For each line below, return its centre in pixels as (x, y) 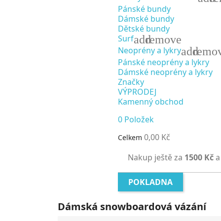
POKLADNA (150, 182)
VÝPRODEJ (137, 92)
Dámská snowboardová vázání (132, 206)
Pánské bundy (144, 9)
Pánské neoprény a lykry (164, 62)
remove (164, 39)
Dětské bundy (144, 29)
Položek (139, 119)
